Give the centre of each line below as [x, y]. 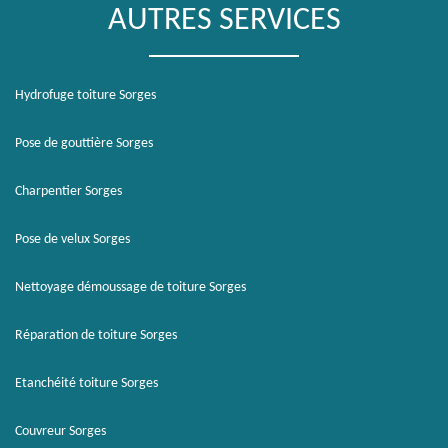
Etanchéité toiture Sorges [86, 383]
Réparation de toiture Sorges [96, 335]
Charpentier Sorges [68, 191]
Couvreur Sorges [60, 431]
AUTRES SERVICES [224, 21]
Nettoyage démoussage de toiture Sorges [130, 287]
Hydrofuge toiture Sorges [85, 95]
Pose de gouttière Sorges [84, 143]
